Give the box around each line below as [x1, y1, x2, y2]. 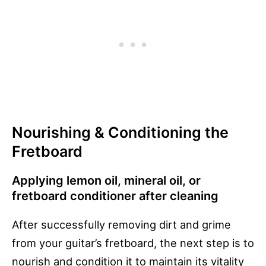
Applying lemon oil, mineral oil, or [12, 173, 201, 188]
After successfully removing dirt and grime [12, 218, 231, 232]
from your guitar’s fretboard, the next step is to [12, 236, 254, 250]
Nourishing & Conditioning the [12, 123, 229, 142]
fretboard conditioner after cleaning [12, 189, 218, 204]
